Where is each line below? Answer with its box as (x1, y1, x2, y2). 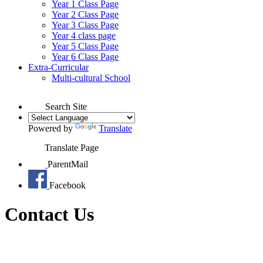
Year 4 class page (52, 31, 116, 41)
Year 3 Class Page (52, 20, 119, 31)
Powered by (28, 123, 75, 134)
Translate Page (45, 143, 99, 153)
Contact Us (5, 203, 94, 225)
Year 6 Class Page (52, 52, 119, 62)
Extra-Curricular (28, 62, 89, 73)
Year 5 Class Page (52, 41, 119, 52)
